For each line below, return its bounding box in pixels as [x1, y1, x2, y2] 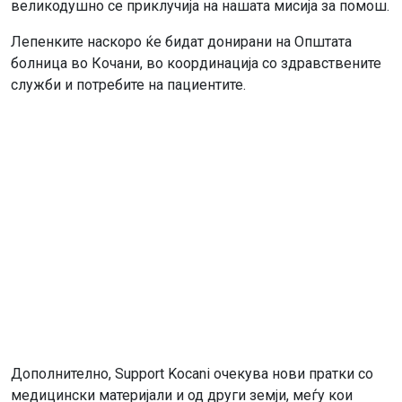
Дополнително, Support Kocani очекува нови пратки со [11, 365, 373, 382]
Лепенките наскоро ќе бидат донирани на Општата [11, 33, 352, 50]
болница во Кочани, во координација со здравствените [11, 55, 381, 72]
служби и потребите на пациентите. [11, 76, 246, 93]
